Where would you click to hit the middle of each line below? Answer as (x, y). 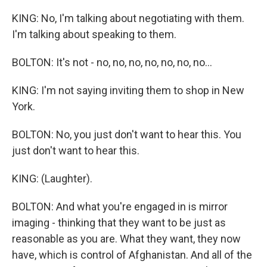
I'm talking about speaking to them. (94, 34)
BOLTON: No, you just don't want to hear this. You (127, 134)
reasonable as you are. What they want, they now (126, 239)
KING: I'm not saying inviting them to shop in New (128, 90)
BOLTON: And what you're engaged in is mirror (120, 207)
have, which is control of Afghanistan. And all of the (132, 255)
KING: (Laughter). (52, 178)
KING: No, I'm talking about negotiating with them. (128, 18)
